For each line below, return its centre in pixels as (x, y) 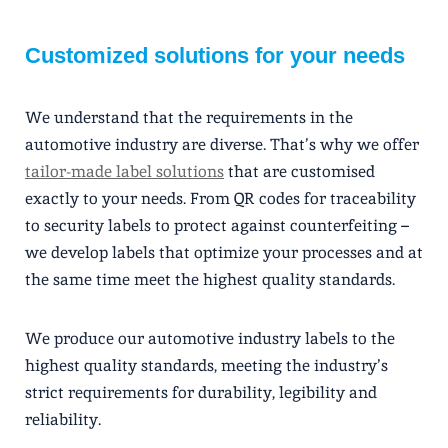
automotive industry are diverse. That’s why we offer (222, 144)
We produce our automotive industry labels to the (210, 338)
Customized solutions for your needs (215, 55)
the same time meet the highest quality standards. (210, 279)
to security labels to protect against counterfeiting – (217, 225)
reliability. (63, 419)
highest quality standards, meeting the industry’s (206, 365)
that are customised (299, 171)
